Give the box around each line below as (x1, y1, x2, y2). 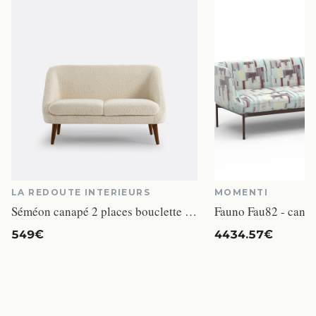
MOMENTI (214, 187, 269, 198)
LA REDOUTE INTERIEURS (11, 187, 151, 198)
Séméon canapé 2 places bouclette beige (185, 203, 197, 220)
